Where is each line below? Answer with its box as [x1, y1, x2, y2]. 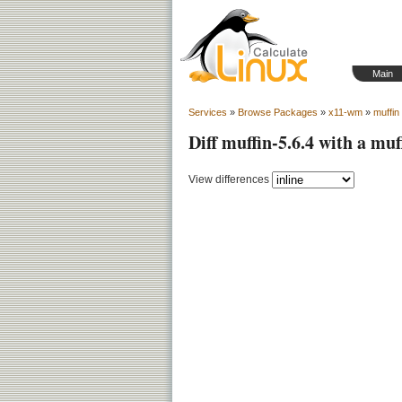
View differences [188, 172, 269, 186]
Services [188, 107, 227, 118]
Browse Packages [238, 107, 318, 118]
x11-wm [328, 107, 363, 118]
